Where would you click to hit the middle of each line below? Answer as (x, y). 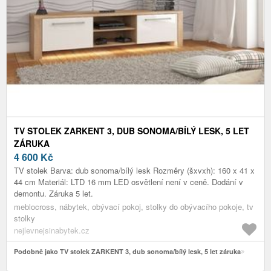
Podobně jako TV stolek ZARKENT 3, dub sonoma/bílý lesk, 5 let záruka (127, 251)
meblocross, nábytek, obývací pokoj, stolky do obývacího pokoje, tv (134, 206)
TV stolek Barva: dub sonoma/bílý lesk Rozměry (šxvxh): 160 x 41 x (134, 170)
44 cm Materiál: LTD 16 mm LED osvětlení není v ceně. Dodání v (129, 181)
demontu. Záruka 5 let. (54, 193)
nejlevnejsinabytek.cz (52, 230)
